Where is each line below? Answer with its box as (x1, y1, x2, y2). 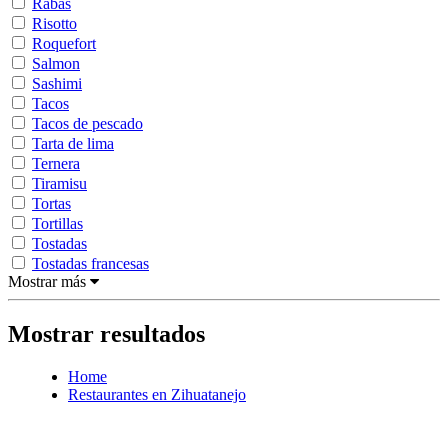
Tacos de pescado (32, 114, 143, 132)
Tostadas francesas (32, 254, 149, 272)
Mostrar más (8, 272, 90, 290)
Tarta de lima (32, 134, 114, 152)
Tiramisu (32, 174, 87, 192)
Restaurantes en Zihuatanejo (68, 385, 246, 403)
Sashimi (32, 74, 82, 92)
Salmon (32, 54, 80, 72)
